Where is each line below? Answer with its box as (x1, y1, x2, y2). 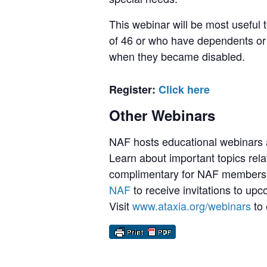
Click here (159, 81, 210, 97)
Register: (109, 81, 159, 97)
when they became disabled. (109, 48, 245, 64)
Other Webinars (109, 104, 215, 125)
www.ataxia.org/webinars (132, 197, 251, 213)
